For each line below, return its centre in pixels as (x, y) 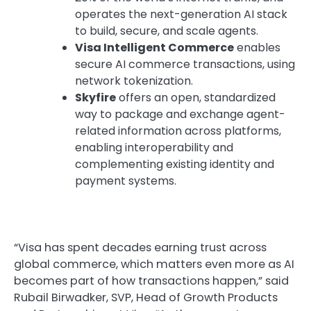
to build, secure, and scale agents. (167, 31)
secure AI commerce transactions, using (185, 64)
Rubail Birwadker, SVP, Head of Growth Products (146, 297)
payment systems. (126, 180)
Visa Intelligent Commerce (154, 47)
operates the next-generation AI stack (181, 14)
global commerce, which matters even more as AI (154, 264)
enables (257, 47)
